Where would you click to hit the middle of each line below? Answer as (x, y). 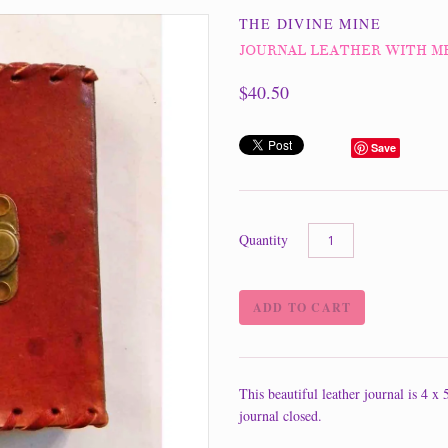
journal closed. (280, 415)
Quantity (263, 239)
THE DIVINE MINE (310, 23)
